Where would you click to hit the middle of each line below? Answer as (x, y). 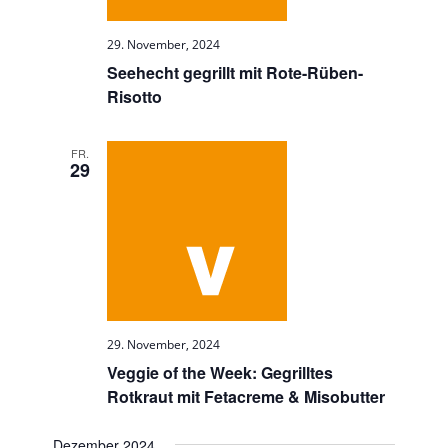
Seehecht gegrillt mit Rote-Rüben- (235, 72)
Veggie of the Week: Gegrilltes (220, 372)
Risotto (135, 96)
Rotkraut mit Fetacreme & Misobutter (246, 396)
